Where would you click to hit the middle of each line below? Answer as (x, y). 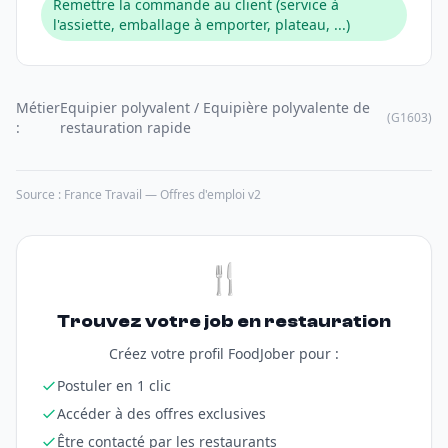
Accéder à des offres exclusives (161, 413)
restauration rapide (125, 127)
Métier (38, 107)
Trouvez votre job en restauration (224, 321)
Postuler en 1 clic (114, 385)
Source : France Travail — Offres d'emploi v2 (138, 194)
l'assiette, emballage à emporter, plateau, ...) (201, 24)
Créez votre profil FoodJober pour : (224, 353)
